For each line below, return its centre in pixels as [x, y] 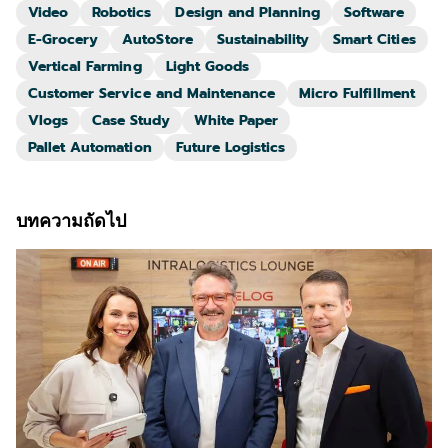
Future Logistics [230, 147]
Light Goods [207, 66]
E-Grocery [63, 39]
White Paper [235, 120]
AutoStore [157, 39]
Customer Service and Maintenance [152, 93]
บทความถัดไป [71, 220]
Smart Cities [374, 39]
